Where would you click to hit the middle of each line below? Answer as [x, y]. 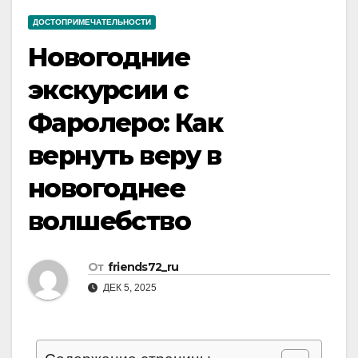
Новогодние [109, 58]
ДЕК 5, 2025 [129, 288]
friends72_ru [143, 267]
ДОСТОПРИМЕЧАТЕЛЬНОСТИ [92, 22]
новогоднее [106, 189]
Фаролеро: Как [125, 123]
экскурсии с [108, 90]
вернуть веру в [125, 156]
